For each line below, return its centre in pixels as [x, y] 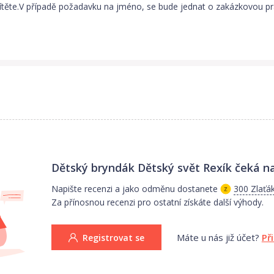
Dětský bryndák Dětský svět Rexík [141, 167]
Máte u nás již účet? [218, 237]
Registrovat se [113, 237]
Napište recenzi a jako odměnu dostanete [134, 188]
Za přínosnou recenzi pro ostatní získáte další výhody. [157, 202]
